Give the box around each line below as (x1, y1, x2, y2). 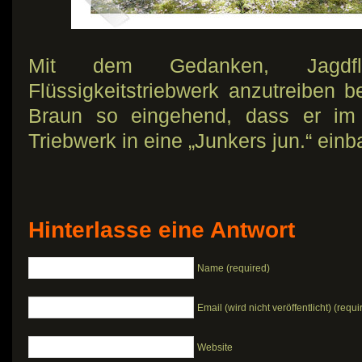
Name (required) (197, 262, 270, 273)
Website (197, 341, 233, 352)
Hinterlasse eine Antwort (28, 217, 295, 243)
